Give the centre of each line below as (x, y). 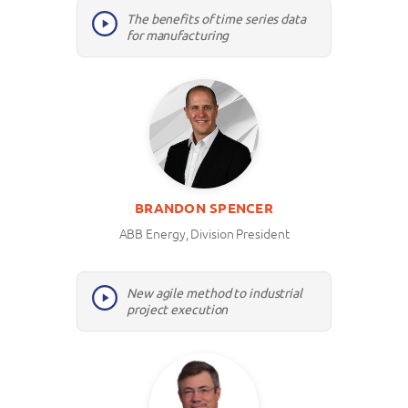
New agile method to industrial (214, 293)
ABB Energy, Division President (204, 234)
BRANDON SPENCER (204, 208)
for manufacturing (178, 35)
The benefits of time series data (216, 19)
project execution (178, 309)
